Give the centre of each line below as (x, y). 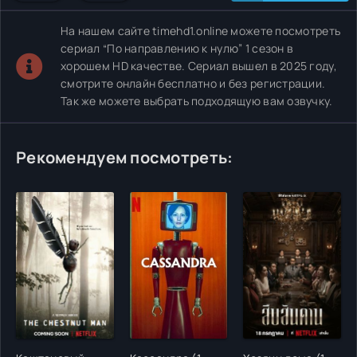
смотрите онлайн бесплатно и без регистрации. (193, 83)
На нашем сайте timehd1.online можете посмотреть (201, 31)
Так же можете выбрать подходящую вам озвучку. (197, 101)
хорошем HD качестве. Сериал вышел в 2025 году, (199, 66)
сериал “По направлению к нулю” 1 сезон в (177, 48)
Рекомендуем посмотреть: (125, 157)
